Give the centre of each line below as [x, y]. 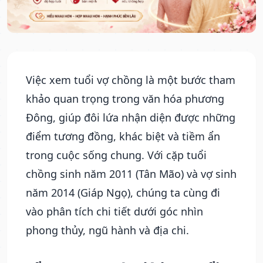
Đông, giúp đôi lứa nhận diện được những [131, 117]
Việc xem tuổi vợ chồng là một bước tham [131, 80]
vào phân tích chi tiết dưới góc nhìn [114, 211]
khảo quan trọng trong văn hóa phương [125, 99]
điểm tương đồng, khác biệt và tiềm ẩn [123, 136]
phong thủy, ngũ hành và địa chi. [107, 230]
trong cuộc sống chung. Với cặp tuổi [116, 155]
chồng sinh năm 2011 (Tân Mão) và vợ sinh [131, 174]
